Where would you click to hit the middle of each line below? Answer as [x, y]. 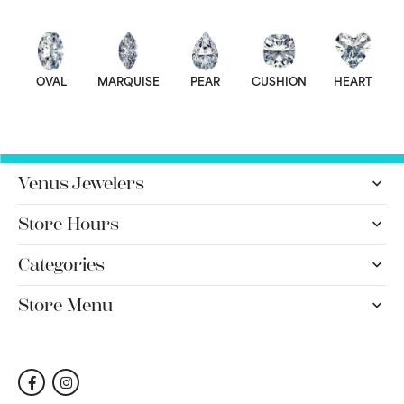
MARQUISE [128, 83]
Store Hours [69, 225]
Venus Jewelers [81, 184]
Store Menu [65, 306]
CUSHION [280, 83]
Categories [61, 265]
